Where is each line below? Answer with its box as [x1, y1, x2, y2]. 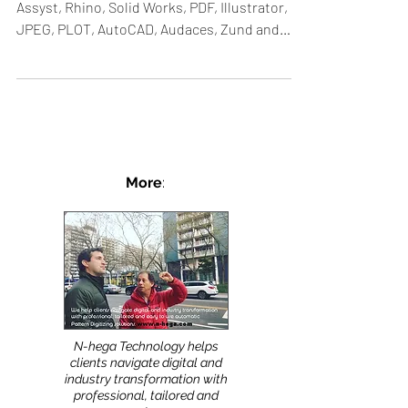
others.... [16, 42, 73, 59]
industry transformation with [65, 372, 228, 386]
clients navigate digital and [70, 355, 222, 370]
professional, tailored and [74, 388, 219, 403]
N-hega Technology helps [74, 339, 219, 353]
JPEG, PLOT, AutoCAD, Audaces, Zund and [16, 20, 280, 37]
